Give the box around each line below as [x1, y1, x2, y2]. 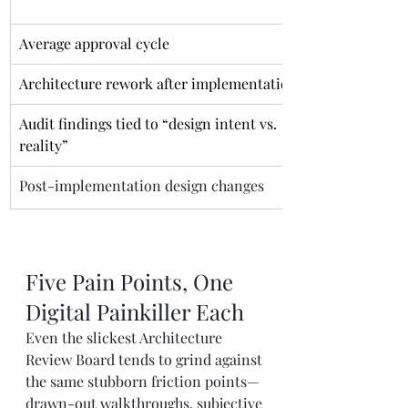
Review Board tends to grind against [25, 350, 266, 369]
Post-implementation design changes [19, 176, 264, 195]
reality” [19, 136, 68, 155]
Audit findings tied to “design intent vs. [19, 114, 280, 133]
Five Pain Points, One [25, 267, 239, 296]
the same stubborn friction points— [25, 372, 260, 391]
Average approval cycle [19, 34, 169, 53]
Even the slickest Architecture [25, 328, 226, 347]
